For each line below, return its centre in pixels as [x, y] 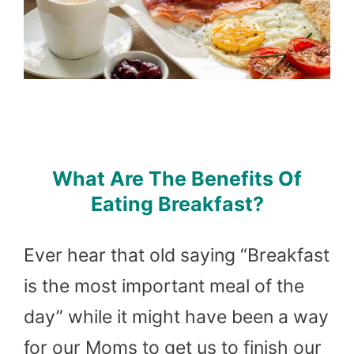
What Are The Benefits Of [177, 178]
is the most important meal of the [164, 286]
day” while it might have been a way [176, 316]
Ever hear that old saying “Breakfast [177, 255]
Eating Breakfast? [177, 203]
